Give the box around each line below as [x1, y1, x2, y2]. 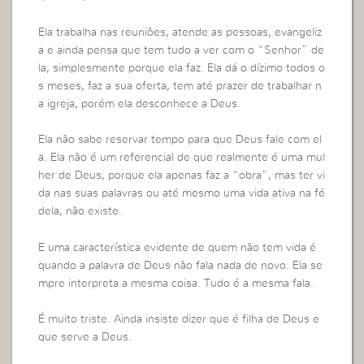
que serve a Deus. [38, 331, 132, 343]
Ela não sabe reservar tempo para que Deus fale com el [38, 134, 323, 146]
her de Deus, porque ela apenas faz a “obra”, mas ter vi [38, 170, 326, 182]
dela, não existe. [38, 206, 123, 218]
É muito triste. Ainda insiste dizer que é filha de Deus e [38, 313, 320, 325]
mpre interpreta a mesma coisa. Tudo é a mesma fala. [38, 277, 314, 289]
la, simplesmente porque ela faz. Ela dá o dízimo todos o [38, 62, 326, 74]
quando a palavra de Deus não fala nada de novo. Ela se [38, 259, 323, 271]
